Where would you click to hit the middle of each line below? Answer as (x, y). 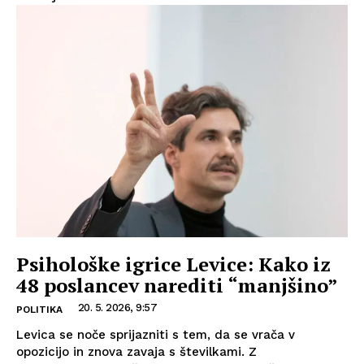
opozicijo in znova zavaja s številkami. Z (136, 351)
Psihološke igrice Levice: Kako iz (173, 264)
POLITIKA (39, 309)
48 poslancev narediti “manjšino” (177, 285)
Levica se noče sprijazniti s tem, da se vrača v (156, 334)
